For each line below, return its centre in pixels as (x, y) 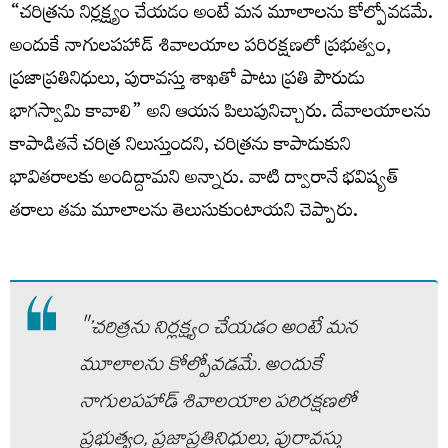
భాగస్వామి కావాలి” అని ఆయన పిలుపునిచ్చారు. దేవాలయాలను (220, 114)
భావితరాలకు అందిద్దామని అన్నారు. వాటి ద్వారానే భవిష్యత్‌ (204, 180)
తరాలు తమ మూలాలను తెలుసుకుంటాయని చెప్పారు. (184, 213)
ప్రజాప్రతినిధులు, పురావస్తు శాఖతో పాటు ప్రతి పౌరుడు (187, 81)
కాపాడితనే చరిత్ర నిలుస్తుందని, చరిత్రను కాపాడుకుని (180, 147)
